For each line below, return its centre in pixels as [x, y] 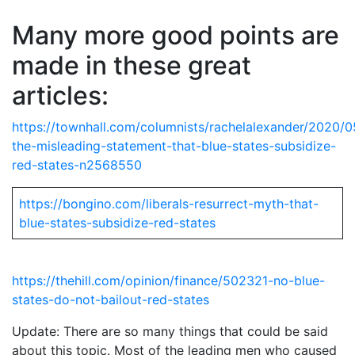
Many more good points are [176, 35]
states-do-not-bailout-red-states [111, 299]
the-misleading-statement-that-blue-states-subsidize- [174, 145]
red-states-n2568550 [77, 164]
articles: [60, 95]
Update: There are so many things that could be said [170, 331]
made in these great [132, 65]
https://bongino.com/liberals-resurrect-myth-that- [169, 203]
